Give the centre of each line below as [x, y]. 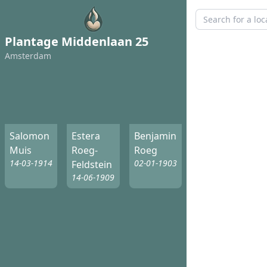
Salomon [30, 136]
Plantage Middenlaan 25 [77, 41]
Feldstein [92, 165]
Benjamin [155, 136]
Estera [86, 136]
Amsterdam [28, 56]
